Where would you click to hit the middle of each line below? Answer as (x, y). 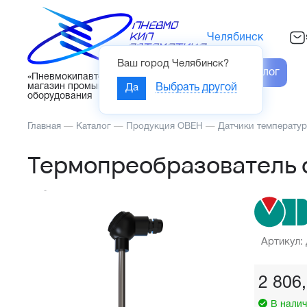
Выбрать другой (196, 88)
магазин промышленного (85, 87)
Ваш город (145, 63)
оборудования (60, 97)
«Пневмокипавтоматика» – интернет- (111, 77)
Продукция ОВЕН (164, 127)
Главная (44, 127)
